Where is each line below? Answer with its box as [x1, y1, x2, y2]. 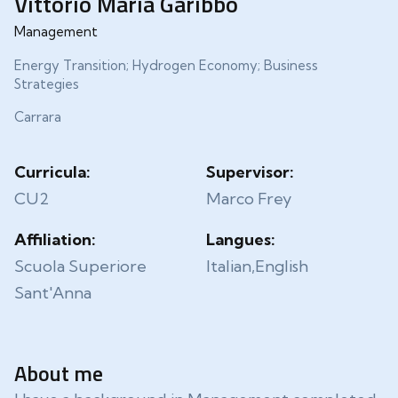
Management [14, 23, 98, 40]
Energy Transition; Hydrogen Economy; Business [14, 57, 318, 74]
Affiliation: [14, 229, 96, 250]
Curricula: [14, 162, 91, 182]
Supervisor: [206, 162, 294, 182]
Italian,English [206, 256, 308, 276]
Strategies [14, 76, 79, 92]
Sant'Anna [14, 283, 92, 303]
